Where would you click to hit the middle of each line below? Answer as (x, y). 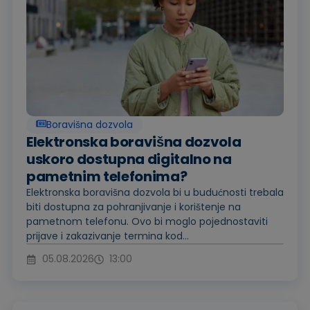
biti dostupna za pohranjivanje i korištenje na (134, 207)
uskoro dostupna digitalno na (129, 159)
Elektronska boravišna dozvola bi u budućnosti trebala (155, 193)
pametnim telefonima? (107, 177)
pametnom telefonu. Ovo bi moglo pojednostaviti (147, 222)
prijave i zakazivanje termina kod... (108, 236)
